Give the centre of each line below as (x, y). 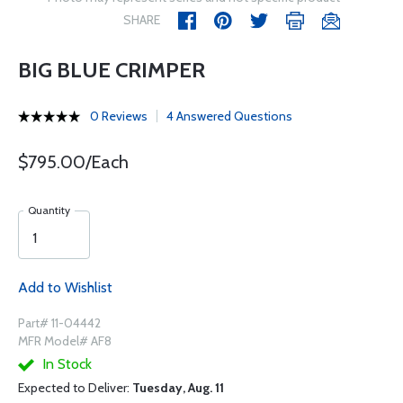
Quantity (49, 210)
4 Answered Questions (229, 116)
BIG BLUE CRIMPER (112, 70)
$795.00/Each (73, 162)
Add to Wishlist (65, 287)
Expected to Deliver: (75, 388)
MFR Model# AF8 (65, 341)
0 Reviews (119, 116)
